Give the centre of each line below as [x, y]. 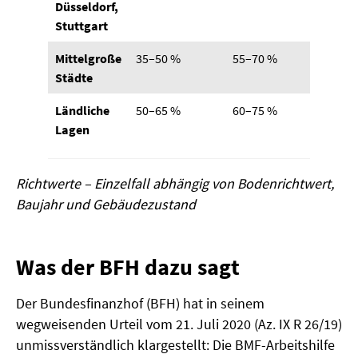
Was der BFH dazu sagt [128, 267]
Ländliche [83, 110]
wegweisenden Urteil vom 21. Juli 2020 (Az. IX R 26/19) [179, 324]
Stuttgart [82, 25]
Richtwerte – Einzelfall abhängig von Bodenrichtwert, [175, 183]
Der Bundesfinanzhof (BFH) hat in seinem [140, 303]
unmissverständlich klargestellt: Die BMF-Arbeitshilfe [175, 344]
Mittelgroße [89, 58]
